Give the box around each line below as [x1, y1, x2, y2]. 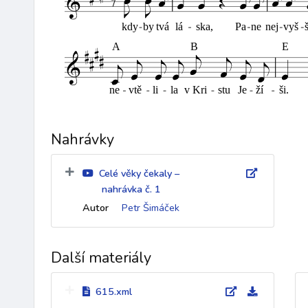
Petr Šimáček [122, 201, 179, 215]
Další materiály [51, 247, 151, 269]
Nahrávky [51, 129, 114, 151]
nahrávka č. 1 [99, 182, 161, 197]
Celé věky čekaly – [99, 166, 179, 181]
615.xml [96, 285, 132, 299]
